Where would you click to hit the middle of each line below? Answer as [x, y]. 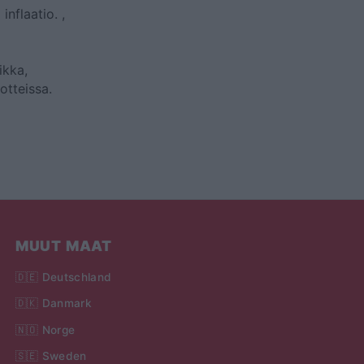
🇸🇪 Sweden [51, 355]
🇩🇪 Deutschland [63, 277]
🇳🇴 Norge [45, 329]
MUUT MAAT [64, 246]
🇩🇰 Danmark [54, 303]
